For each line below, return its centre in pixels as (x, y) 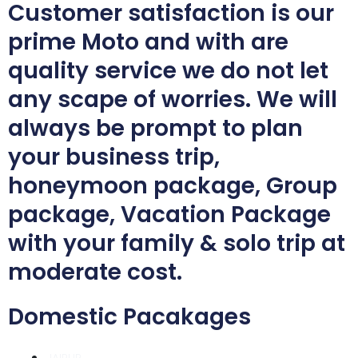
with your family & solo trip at (177, 243)
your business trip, (114, 157)
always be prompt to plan (155, 128)
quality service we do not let (168, 70)
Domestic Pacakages (129, 316)
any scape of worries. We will (173, 99)
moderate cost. (95, 272)
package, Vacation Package (169, 214)
